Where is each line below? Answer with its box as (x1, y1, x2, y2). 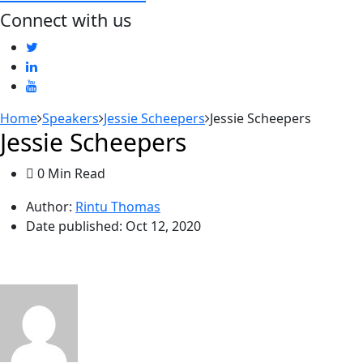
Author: (26, 198, 72, 216)
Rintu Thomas (75, 198, 160, 216)
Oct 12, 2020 (126, 217, 201, 235)
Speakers (42, 109, 99, 127)
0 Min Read (34, 164, 105, 182)
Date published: (26, 217, 126, 235)
